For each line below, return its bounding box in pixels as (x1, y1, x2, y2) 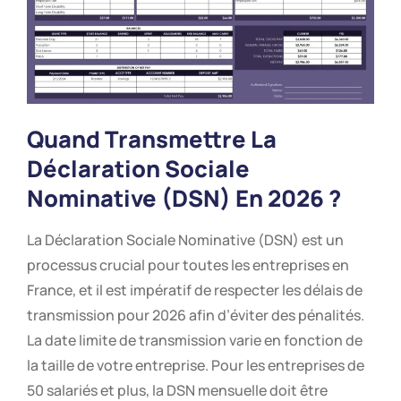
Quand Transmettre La (27, 123, 277, 155)
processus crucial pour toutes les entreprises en (27, 254, 349, 275)
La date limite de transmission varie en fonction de (27, 329, 363, 350)
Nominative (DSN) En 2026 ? (27, 182, 341, 214)
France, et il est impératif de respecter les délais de (27, 279, 363, 300)
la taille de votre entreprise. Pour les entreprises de (27, 354, 364, 375)
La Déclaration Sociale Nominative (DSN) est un (27, 229, 344, 250)
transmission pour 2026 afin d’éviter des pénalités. (27, 304, 364, 325)
